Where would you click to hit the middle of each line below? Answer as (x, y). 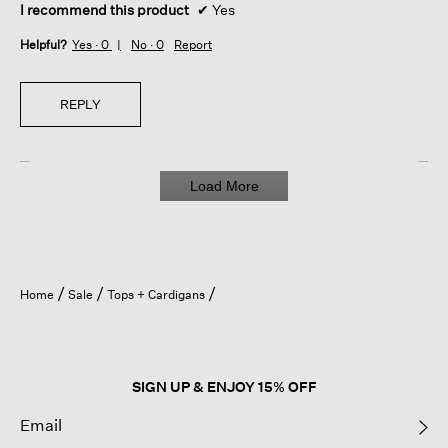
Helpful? (43, 45)
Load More (224, 186)
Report (193, 45)
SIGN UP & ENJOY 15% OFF (224, 387)
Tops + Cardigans (157, 295)
